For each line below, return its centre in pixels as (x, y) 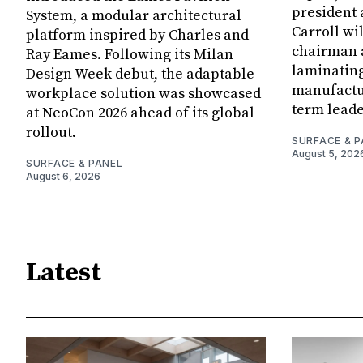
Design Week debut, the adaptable (140, 75)
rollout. (51, 133)
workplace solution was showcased (143, 94)
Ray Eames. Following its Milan (130, 55)
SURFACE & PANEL (75, 164)
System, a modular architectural (134, 16)
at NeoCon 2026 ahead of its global (140, 113)
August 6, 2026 (63, 177)
